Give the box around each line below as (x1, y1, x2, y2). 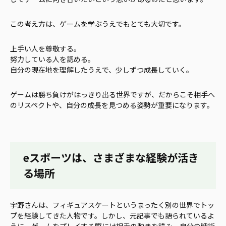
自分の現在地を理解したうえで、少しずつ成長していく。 (10, 64, 193, 75)
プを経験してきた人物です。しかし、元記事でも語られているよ (10, 210, 214, 221)
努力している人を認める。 (10, 53, 95, 64)
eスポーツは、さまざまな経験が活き (23, 150, 199, 165)
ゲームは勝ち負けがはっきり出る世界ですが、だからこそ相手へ (10, 89, 215, 99)
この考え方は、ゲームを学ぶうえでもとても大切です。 (10, 18, 186, 29)
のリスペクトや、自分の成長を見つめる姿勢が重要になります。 (10, 99, 214, 110)
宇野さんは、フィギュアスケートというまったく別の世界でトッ (10, 200, 214, 210)
